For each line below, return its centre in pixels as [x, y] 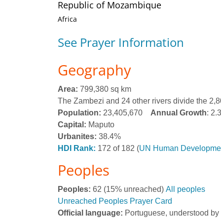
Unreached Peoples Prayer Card [115, 201]
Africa [67, 19]
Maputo [100, 125]
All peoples [185, 189]
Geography [94, 70]
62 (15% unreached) [128, 189]
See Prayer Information [121, 42]
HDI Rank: [77, 148]
